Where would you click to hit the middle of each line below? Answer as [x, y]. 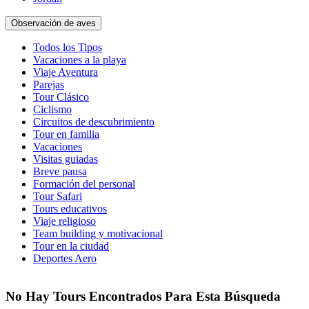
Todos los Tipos [68, 47]
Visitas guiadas [66, 159]
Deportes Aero [65, 258]
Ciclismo [52, 109]
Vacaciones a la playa [80, 60]
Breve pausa [60, 171]
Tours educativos [70, 209]
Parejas [49, 84]
